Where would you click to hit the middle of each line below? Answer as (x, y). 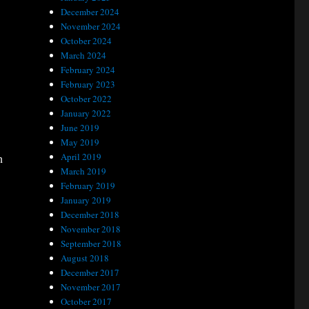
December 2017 (90, 272)
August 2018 (85, 258)
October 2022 (87, 99)
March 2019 (84, 171)
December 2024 (90, 12)
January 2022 (86, 113)
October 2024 (87, 41)
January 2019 (86, 200)
